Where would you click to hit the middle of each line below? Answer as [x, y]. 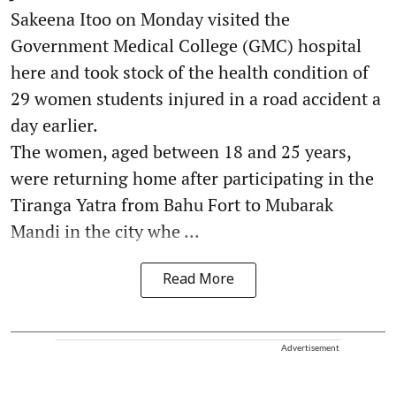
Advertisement [310, 348]
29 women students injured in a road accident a [196, 99]
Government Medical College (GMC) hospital [186, 46]
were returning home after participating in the [192, 179]
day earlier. [54, 126]
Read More [198, 281]
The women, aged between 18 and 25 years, [181, 152]
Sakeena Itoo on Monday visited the [150, 19]
